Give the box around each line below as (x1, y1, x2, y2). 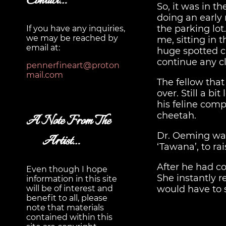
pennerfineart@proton (26, 61, 120, 71)
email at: (26, 43, 60, 53)
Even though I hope (26, 164, 107, 175)
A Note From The (26, 110, 110, 131)
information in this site (26, 174, 117, 184)
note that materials (26, 203, 104, 213)
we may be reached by (26, 33, 118, 43)
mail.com (26, 70, 63, 80)
